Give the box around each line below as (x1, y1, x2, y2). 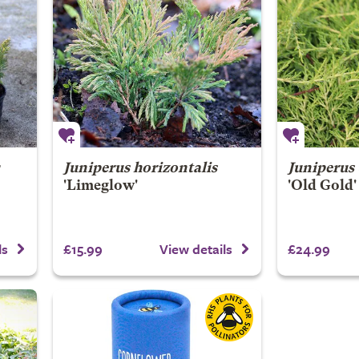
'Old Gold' (287, 179, 357, 193)
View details (159, 239, 232, 260)
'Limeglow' (63, 179, 138, 193)
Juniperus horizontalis (63, 161, 217, 175)
